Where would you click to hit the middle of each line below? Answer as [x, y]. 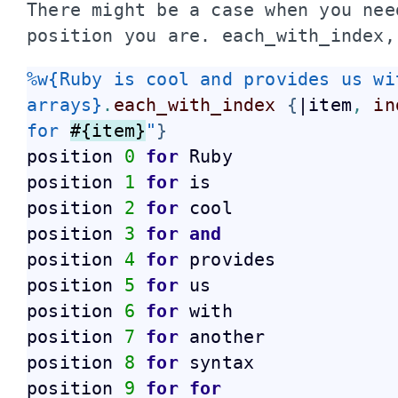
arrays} [65, 104]
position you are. [124, 35]
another [232, 336]
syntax [227, 362]
